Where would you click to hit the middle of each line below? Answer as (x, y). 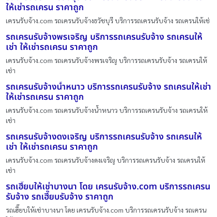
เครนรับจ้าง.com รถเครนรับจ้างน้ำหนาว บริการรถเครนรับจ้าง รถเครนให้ (107, 110)
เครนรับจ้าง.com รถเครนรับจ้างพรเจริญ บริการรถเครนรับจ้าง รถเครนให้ (107, 60)
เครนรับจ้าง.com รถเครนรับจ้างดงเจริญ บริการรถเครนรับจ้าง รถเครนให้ (106, 160)
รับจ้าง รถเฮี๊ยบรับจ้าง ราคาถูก (60, 197)
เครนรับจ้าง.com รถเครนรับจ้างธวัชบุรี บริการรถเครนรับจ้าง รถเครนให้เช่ (108, 20)
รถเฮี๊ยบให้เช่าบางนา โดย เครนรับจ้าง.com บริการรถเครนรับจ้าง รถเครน (106, 210)
